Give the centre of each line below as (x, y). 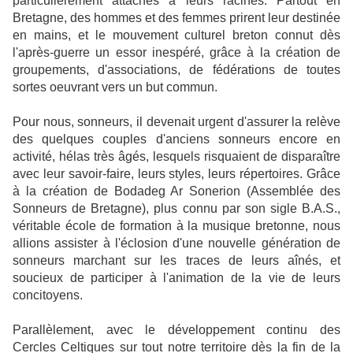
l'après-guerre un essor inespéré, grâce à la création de (176, 52)
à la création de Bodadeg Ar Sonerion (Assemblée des (176, 191)
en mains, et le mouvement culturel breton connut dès (176, 35)
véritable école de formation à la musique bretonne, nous (176, 225)
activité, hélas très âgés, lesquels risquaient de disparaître (176, 156)
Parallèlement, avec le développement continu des (176, 329)
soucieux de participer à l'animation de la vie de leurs (176, 277)
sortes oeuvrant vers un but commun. (115, 87)
